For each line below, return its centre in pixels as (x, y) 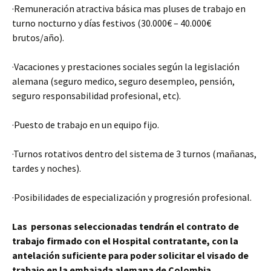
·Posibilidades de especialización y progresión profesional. (132, 197)
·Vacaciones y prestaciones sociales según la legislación (126, 67)
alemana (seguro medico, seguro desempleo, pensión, (123, 81)
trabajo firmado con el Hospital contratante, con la (125, 241)
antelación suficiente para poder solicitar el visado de (130, 255)
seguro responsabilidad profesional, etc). (96, 96)
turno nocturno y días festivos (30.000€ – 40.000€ (112, 23)
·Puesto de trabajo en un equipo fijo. (86, 125)
